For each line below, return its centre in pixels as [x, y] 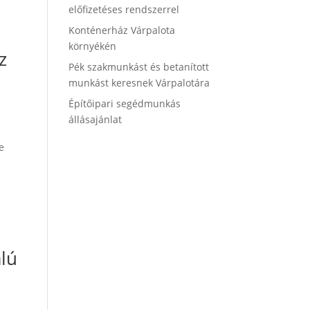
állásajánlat [95, 119]
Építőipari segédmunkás [124, 103]
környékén [92, 46]
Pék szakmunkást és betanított [138, 67]
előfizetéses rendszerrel [124, 9]
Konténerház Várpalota [121, 30]
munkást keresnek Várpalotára [139, 83]
